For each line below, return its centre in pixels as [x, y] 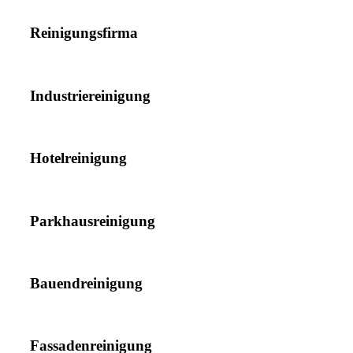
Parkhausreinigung [93, 221]
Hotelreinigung [78, 158]
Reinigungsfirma [84, 33]
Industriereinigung [90, 95]
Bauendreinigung [86, 284]
